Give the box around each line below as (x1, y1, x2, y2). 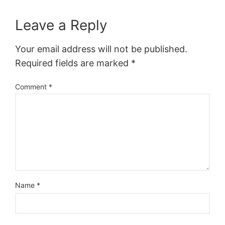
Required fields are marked (15, 57, 132, 68)
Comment (15, 82, 49, 91)
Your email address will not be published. (15, 43, 188, 54)
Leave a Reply (15, 16, 108, 34)
